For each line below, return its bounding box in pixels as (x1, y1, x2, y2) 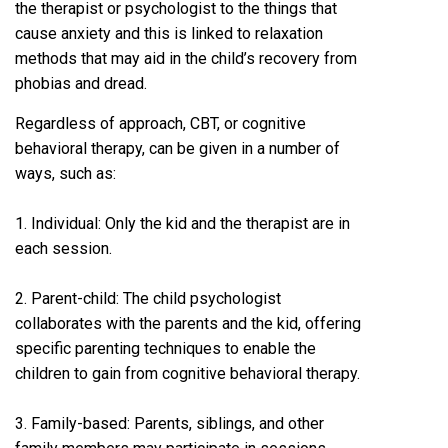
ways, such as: (15, 164, 116, 183)
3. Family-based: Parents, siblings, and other (15, 414, 324, 433)
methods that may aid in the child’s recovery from (15, 49, 357, 68)
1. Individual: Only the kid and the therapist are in (15, 214, 350, 233)
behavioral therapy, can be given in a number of (15, 139, 340, 158)
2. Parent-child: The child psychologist (15, 289, 281, 308)
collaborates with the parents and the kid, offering (15, 314, 361, 333)
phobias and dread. (15, 74, 147, 93)
